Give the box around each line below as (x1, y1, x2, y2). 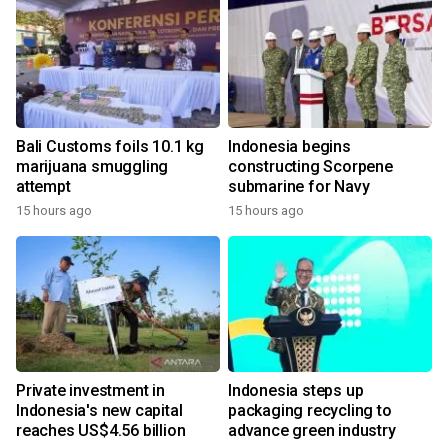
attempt (16, 177, 71, 197)
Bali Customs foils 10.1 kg (16, 137, 204, 157)
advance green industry (228, 421, 396, 441)
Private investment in (16, 381, 165, 401)
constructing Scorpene (228, 157, 393, 177)
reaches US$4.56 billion (16, 421, 186, 441)
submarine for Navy (228, 177, 370, 197)
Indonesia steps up (228, 381, 364, 401)
